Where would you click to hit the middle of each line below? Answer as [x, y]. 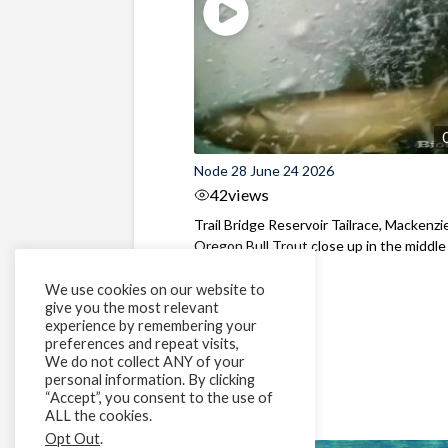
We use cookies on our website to [155, 289]
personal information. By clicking [150, 379]
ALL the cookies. [98, 415]
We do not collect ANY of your [145, 361]
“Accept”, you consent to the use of [159, 397]
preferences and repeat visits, [142, 343]
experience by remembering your [151, 325]
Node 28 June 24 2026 [264, 170]
